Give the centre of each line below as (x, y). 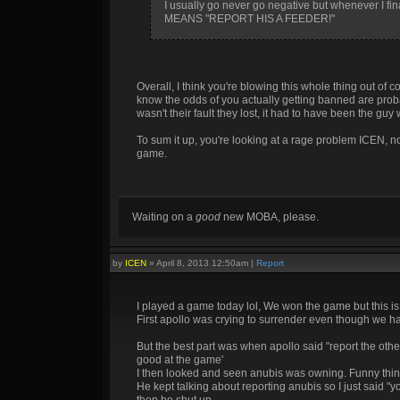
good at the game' (180, 360)
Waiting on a (164, 217)
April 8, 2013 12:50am (202, 263)
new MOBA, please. (270, 217)
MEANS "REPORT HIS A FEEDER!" (250, 19)
